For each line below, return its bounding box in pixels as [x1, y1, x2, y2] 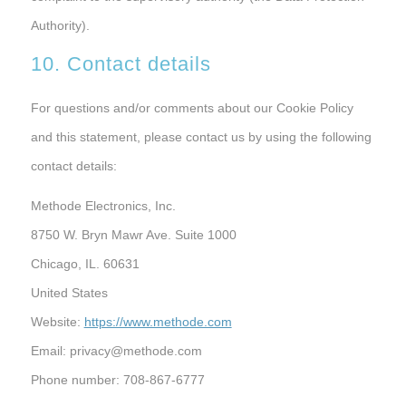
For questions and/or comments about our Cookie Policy [30, 100, 353, 115]
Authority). [30, 17, 90, 33]
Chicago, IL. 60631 [30, 256, 140, 271]
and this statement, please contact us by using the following [30, 129, 372, 144]
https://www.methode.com [83, 314, 232, 329]
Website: [30, 314, 84, 329]
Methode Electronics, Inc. [30, 198, 176, 213]
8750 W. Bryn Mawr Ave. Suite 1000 [30, 227, 237, 242]
